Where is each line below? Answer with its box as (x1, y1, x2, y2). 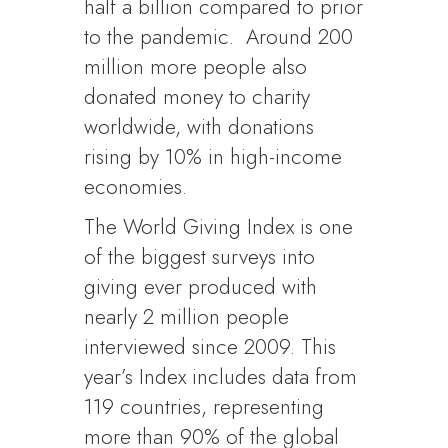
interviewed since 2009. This (84, 332, 337, 362)
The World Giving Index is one (84, 212, 354, 242)
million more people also (84, 52, 308, 82)
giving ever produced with (84, 272, 318, 302)
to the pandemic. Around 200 (84, 22, 354, 52)
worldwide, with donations (84, 112, 315, 142)
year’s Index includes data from (84, 362, 358, 392)
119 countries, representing (84, 392, 325, 422)
